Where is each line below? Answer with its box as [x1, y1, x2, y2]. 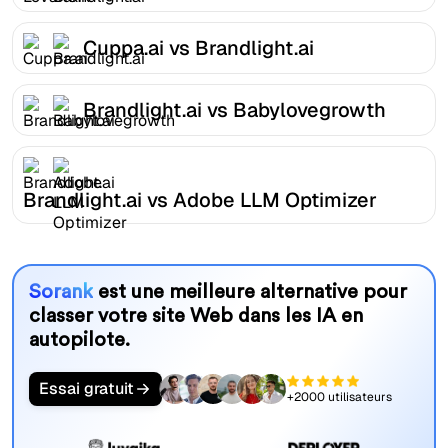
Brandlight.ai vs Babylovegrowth [83, 96, 386, 123]
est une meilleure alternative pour [92, 282, 407, 303]
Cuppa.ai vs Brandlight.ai [83, 34, 314, 61]
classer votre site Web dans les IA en [28, 306, 363, 327]
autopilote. [28, 330, 130, 351]
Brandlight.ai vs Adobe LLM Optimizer [23, 186, 377, 213]
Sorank [28, 282, 93, 303]
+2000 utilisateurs [286, 388, 392, 405]
